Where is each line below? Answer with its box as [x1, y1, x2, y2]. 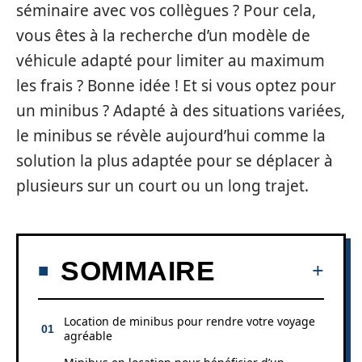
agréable [64, 327, 112, 343]
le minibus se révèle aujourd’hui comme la [16, 125, 326, 146]
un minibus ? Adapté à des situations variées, [16, 100, 345, 121]
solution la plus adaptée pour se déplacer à [16, 150, 333, 171]
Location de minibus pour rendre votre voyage [64, 313, 315, 329]
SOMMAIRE [61, 255, 215, 286]
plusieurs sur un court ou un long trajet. [16, 175, 309, 196]
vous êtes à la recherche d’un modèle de [16, 25, 310, 46]
